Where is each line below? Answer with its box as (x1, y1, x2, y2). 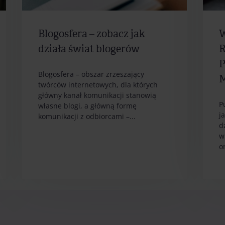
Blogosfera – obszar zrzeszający (38, 69, 145, 79)
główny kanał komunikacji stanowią (38, 90, 157, 100)
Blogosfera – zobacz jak (38, 28, 146, 41)
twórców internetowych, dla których (38, 80, 158, 90)
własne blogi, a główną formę (38, 101, 137, 111)
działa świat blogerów (38, 43, 140, 56)
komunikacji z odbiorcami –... (38, 111, 136, 122)
